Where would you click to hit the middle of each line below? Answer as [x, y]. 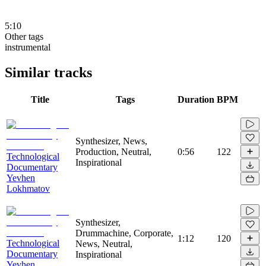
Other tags [24, 36]
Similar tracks [48, 72]
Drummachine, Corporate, [124, 233]
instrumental [28, 47]
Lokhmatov [28, 188]
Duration [196, 99]
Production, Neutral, [113, 151]
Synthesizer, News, [111, 141]
